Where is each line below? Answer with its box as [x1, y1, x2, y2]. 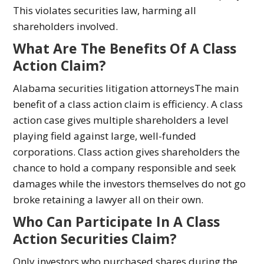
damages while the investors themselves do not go [13, 177, 246, 191]
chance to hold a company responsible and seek [13, 161, 236, 175]
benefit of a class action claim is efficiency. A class [13, 97, 243, 111]
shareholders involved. [13, 19, 118, 34]
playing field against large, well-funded [13, 129, 197, 143]
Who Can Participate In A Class [13, 212, 220, 232]
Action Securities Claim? [13, 229, 177, 249]
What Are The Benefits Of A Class [13, 39, 237, 58]
